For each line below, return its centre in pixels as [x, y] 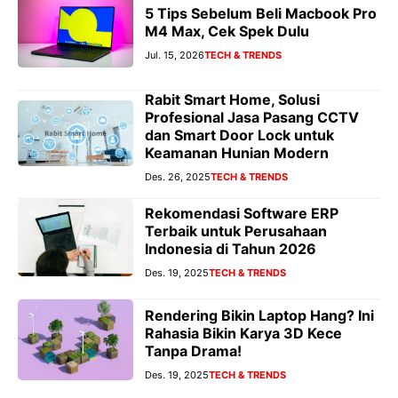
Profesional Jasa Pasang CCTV [252, 118]
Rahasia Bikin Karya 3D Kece [243, 333]
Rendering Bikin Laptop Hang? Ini [259, 315]
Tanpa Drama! [193, 350]
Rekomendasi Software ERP [242, 213]
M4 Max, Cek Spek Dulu [227, 31]
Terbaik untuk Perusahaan [236, 231]
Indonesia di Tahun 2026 [231, 248]
